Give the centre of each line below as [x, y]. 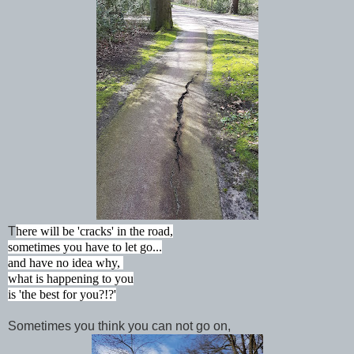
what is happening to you [71, 278]
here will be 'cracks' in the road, [94, 231]
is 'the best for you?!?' [62, 294]
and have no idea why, [66, 262]
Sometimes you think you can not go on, [119, 326]
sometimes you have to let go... [85, 247]
